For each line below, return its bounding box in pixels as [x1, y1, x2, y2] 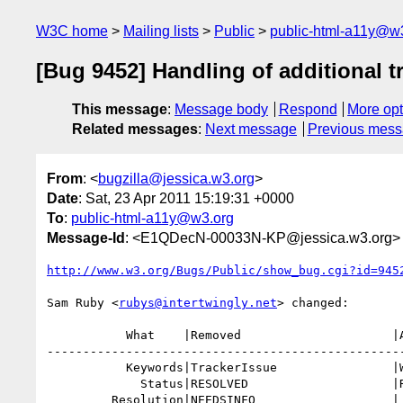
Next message [205, 121, 297, 138]
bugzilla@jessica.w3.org [98, 170, 255, 186]
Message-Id [47, 229, 125, 246]
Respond [278, 102, 337, 118]
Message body [175, 102, 268, 118]
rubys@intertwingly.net [119, 295, 277, 309]
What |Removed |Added [47, 327, 126, 342]
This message [72, 102, 167, 118]
